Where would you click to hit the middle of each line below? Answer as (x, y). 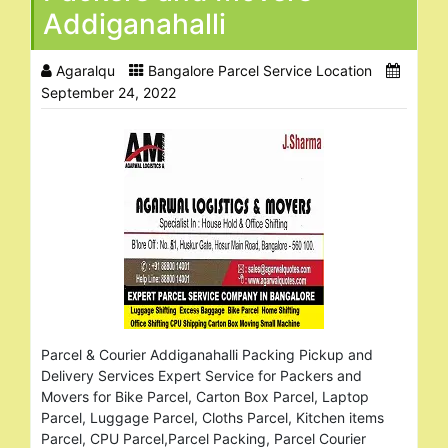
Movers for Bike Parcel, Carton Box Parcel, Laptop (205, 396)
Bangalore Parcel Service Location (260, 70)
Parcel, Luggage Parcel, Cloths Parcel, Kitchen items (212, 417)
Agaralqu (85, 70)
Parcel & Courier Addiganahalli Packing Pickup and (207, 354)
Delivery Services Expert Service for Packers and (201, 375)
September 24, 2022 (108, 92)
